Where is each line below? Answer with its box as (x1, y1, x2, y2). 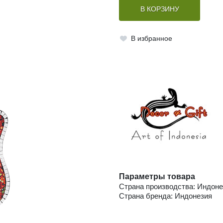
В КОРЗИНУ (140, 5, 179, 13)
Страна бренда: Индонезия (119, 192, 212, 201)
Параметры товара (119, 172, 195, 181)
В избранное (130, 34, 172, 42)
